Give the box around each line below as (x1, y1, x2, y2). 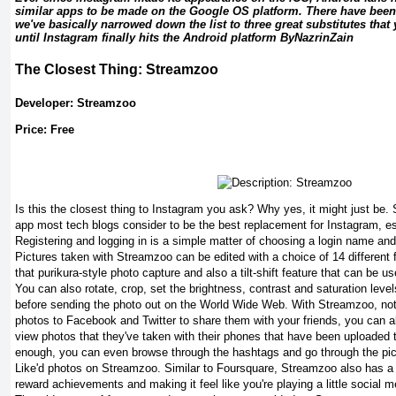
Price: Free (15, 123, 74, 137)
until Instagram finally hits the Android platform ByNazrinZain (15, 31, 354, 45)
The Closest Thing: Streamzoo (15, 62, 222, 78)
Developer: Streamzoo (15, 96, 136, 110)
